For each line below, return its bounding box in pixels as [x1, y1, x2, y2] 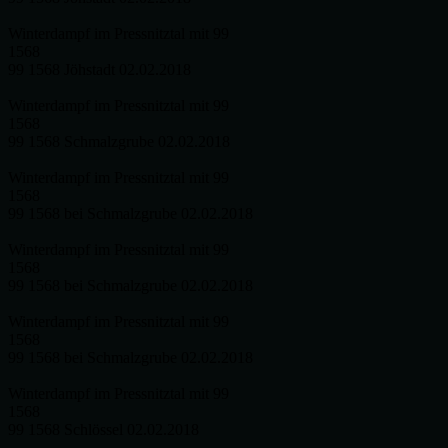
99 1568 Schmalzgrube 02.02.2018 [8, 133, 230, 150]
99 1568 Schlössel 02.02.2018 [8, 421, 199, 438]
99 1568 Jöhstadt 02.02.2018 [8, 61, 191, 78]
